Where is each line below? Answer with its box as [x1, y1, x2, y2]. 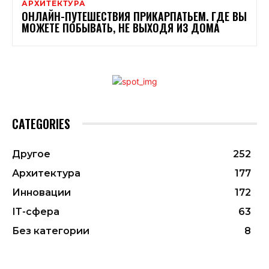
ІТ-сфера [12, 205, 59, 217]
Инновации [12, 186, 71, 198]
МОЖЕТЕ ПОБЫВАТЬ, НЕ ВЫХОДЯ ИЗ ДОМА [22, 19, 220, 35]
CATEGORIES [12, 114, 70, 133]
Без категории [12, 225, 89, 237]
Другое [12, 148, 50, 160]
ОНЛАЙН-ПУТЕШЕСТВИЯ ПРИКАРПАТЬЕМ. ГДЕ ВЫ [22, 8, 247, 24]
